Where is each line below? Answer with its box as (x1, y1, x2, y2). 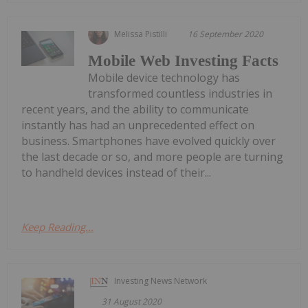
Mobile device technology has (88, 69, 241, 85)
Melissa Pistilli (114, 27, 168, 40)
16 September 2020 (188, 27, 264, 40)
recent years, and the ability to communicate (21, 101, 249, 117)
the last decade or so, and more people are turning (21, 148, 283, 164)
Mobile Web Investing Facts (88, 52, 279, 69)
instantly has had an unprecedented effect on (21, 117, 254, 133)
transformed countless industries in (88, 85, 273, 101)
